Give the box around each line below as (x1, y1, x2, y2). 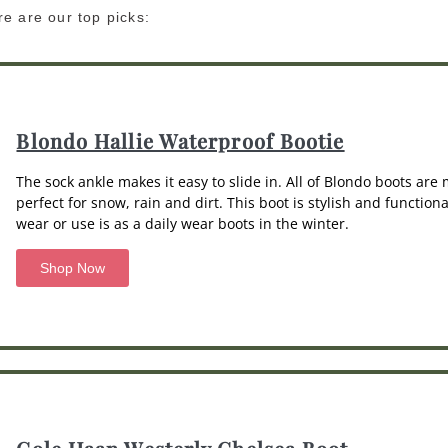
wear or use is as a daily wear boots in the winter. (16, 213, 350, 233)
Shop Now (40, 259, 106, 276)
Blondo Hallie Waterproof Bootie (16, 126, 345, 154)
